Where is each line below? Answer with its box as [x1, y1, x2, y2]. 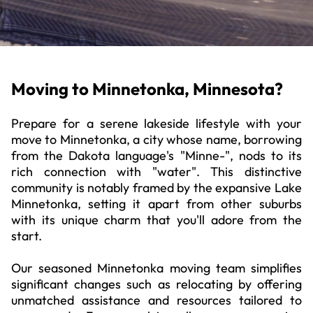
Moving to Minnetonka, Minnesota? [11, 78, 283, 99]
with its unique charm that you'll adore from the [11, 212, 302, 228]
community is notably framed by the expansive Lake [11, 180, 302, 196]
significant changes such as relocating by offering [11, 276, 302, 292]
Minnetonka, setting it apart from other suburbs [11, 196, 302, 212]
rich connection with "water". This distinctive [11, 163, 302, 180]
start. [11, 228, 42, 244]
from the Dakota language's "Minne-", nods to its [11, 147, 302, 163]
